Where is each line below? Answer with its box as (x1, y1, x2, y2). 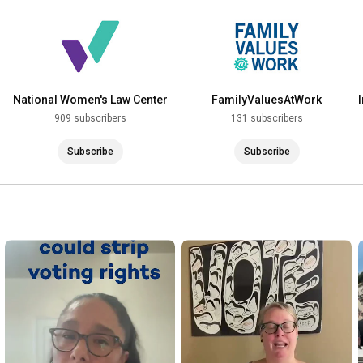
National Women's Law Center (12, 93, 168, 107)
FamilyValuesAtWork (211, 93, 322, 107)
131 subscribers (230, 113, 303, 125)
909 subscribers (53, 113, 126, 125)
